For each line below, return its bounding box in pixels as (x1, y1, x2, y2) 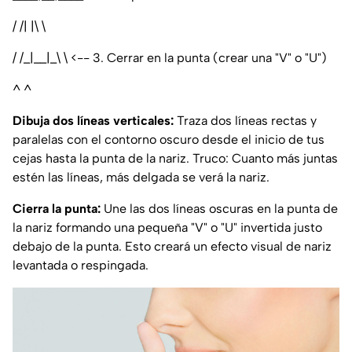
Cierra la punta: (13, 200, 101, 216)
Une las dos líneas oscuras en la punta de (101, 200, 338, 216)
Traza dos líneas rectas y (174, 112, 317, 128)
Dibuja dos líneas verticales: (13, 112, 174, 128)
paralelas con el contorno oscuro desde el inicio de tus (13, 131, 324, 147)
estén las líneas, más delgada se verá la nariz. (13, 169, 269, 185)
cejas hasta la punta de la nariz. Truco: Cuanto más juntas (13, 150, 338, 166)
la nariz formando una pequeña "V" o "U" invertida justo (13, 219, 322, 235)
